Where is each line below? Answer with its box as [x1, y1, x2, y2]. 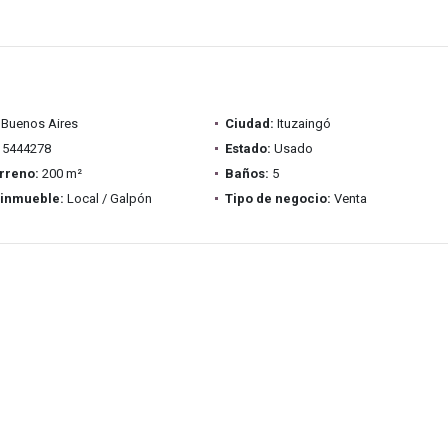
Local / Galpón [63, 191, 152, 206]
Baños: [224, 166, 269, 181]
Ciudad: [224, 116, 274, 131]
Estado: [224, 141, 271, 156]
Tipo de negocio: [224, 191, 331, 206]
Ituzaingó [273, 116, 331, 131]
